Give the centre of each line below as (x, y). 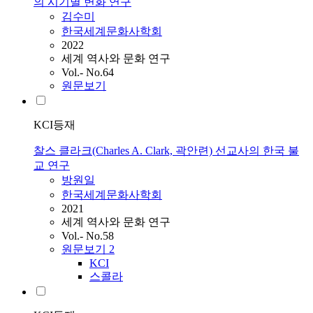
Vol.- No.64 (88, 73)
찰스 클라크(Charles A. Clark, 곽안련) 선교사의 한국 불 (166, 151)
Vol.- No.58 (88, 236)
